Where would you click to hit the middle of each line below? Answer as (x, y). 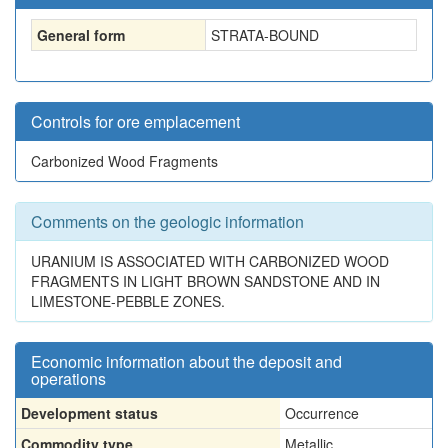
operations (68, 378)
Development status (89, 413)
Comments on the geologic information (167, 221)
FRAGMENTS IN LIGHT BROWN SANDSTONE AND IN (205, 281)
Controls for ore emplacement (135, 121)
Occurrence (322, 413)
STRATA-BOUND (265, 35)
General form (81, 35)
